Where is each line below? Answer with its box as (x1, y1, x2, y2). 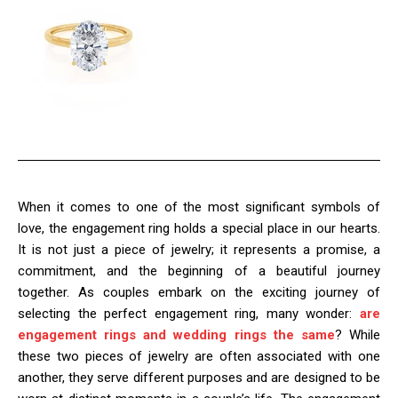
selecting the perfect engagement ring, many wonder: (18, 305, 353, 322)
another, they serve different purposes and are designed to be (18, 369, 380, 386)
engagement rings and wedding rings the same (18, 326, 335, 343)
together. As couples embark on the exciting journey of (18, 283, 380, 300)
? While (334, 326, 381, 343)
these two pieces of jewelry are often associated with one (18, 347, 380, 364)
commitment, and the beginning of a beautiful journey (18, 262, 380, 279)
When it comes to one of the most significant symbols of (18, 198, 380, 215)
